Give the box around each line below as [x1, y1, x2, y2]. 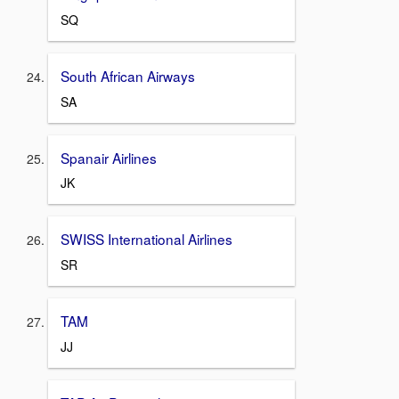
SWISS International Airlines [61, 229, 232, 249]
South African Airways [61, 65, 195, 85]
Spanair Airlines [61, 147, 157, 167]
